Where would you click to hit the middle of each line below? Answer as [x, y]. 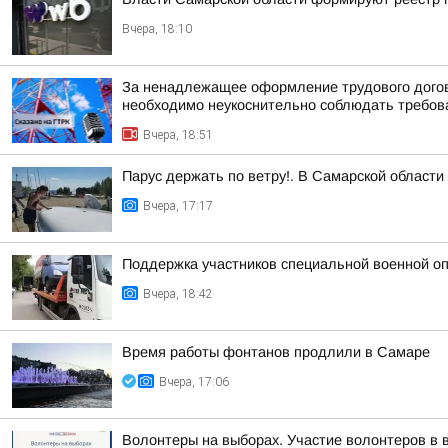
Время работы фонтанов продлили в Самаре [276, 352]
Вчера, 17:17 [178, 206]
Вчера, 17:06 [194, 382]
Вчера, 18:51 [178, 135]
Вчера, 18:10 [157, 29]
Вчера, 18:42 [178, 294]
